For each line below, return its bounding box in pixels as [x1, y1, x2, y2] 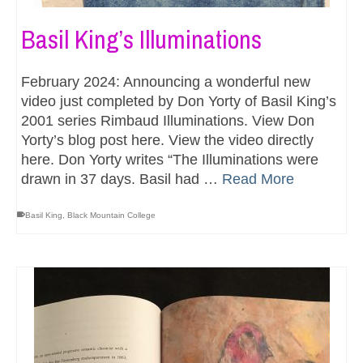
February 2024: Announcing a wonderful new [21, 73, 310, 90]
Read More [222, 170, 294, 187]
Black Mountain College [67, 210, 156, 220]
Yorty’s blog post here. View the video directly [21, 131, 314, 148]
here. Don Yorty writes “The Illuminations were [21, 151, 318, 168]
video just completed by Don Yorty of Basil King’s [21, 92, 336, 109]
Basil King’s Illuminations [21, 21, 262, 57]
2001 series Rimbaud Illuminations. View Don [21, 112, 314, 129]
